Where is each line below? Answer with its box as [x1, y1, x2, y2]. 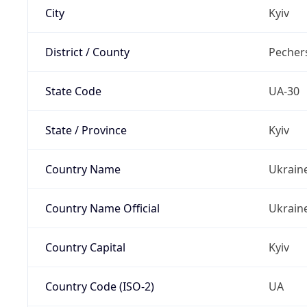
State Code [45, 83, 101, 99]
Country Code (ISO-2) [45, 278, 154, 294]
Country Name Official [45, 200, 160, 216]
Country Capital [45, 239, 125, 255]
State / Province [45, 122, 127, 138]
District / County [45, 44, 130, 60]
